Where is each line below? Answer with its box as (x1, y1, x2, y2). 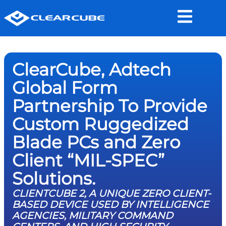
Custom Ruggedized (12, 114, 189, 135)
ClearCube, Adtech (12, 59, 171, 80)
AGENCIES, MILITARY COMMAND (12, 209, 173, 221)
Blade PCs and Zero (12, 132, 180, 153)
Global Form (12, 77, 118, 98)
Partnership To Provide (12, 95, 207, 117)
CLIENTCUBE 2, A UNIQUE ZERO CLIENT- (12, 187, 211, 199)
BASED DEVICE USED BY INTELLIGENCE (12, 198, 209, 210)
